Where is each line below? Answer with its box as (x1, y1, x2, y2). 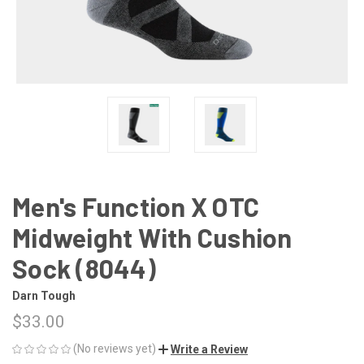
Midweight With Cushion (12, 221, 292, 253)
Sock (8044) (12, 252, 156, 284)
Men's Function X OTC (12, 190, 259, 222)
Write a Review (171, 342, 248, 356)
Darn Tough (12, 288, 76, 302)
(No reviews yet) (73, 341, 156, 355)
